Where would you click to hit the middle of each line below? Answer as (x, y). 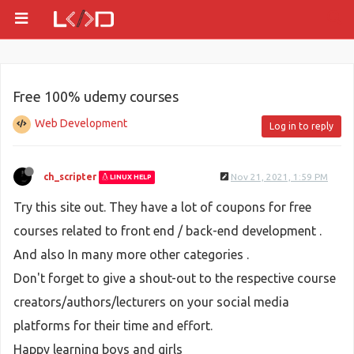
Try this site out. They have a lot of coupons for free (162, 207)
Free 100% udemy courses (96, 96)
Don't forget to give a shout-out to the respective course (175, 278)
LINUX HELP (130, 177)
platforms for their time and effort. (113, 326)
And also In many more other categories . (131, 254)
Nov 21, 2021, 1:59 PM (279, 177)
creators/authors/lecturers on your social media (151, 302)
